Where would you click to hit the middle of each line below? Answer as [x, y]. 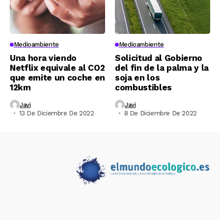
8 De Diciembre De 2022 [160, 113]
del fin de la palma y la [162, 68]
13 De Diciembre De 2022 [56, 113]
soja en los [137, 78]
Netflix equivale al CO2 [57, 68]
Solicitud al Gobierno [159, 58]
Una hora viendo [43, 58]
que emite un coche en [57, 78]
